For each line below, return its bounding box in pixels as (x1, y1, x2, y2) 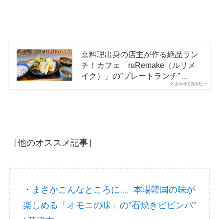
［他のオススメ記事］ (8, 137, 97, 148)
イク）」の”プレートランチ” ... (81, 71, 188, 80)
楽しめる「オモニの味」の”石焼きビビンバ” (22, 200, 196, 211)
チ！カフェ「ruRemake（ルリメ (81, 60, 196, 69)
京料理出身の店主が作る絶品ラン (81, 49, 198, 59)
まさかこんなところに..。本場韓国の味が (31, 185, 195, 195)
